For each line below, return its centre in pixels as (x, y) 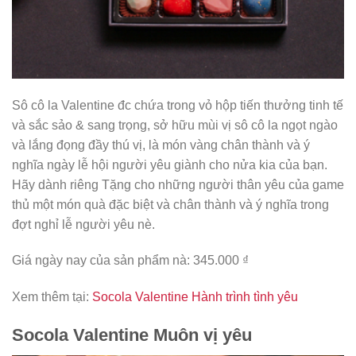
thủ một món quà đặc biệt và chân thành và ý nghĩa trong (170, 204)
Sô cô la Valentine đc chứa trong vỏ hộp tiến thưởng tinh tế (178, 105)
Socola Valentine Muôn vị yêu (132, 335)
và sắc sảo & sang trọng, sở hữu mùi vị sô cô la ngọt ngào (175, 125)
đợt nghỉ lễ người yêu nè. (83, 224)
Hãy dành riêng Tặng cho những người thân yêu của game (178, 184)
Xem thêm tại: (52, 297)
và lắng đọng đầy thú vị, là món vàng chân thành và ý (161, 145)
